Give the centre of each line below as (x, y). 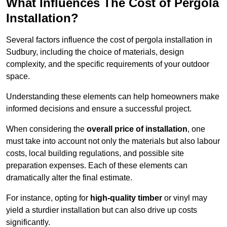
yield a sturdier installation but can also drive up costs (102, 210)
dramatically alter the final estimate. (69, 178)
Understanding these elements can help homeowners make (113, 97)
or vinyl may (185, 198)
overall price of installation (137, 129)
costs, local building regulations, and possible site (95, 154)
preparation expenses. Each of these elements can (97, 166)
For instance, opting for (48, 198)
